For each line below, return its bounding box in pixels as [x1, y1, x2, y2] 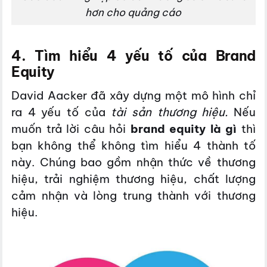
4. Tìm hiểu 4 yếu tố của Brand [11, 47, 256, 65]
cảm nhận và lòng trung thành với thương [11, 188, 256, 203]
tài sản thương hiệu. [111, 104, 228, 119]
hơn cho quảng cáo [85, 6, 182, 20]
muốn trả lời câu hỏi [11, 121, 131, 136]
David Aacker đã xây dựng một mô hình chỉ [11, 88, 256, 103]
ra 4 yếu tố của [11, 104, 111, 119]
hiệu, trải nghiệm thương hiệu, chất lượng [11, 171, 256, 186]
